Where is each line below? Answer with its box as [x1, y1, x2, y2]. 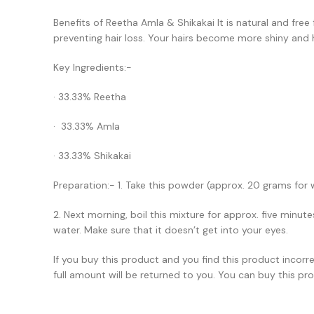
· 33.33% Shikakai [53, 149, 131, 162]
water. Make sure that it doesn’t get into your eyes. [53, 224, 288, 236]
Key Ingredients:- [53, 61, 132, 74]
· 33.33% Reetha [53, 90, 126, 103]
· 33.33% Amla [53, 120, 120, 132]
